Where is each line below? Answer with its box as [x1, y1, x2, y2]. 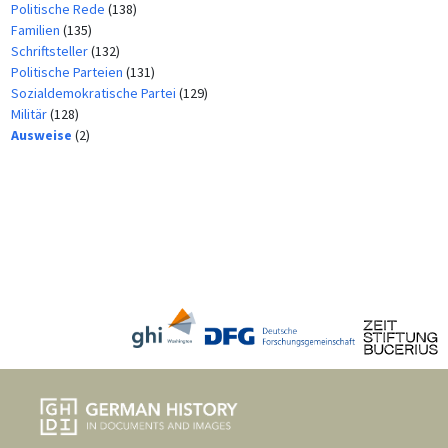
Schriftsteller [10, 42, 91, 61]
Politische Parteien [10, 63, 126, 82]
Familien [10, 21, 63, 40]
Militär [10, 105, 50, 124]
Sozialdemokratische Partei [10, 84, 179, 103]
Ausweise [10, 126, 75, 145]
